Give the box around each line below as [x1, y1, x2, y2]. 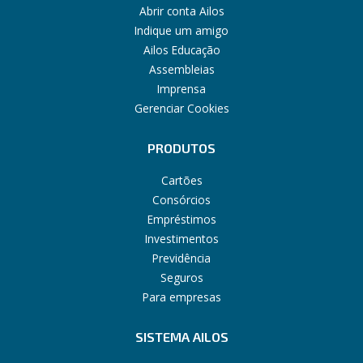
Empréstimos [147, 211, 216, 227]
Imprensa [157, 80, 206, 96]
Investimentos [144, 230, 219, 246]
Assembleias [148, 61, 215, 77]
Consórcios [152, 191, 211, 207]
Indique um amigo [135, 22, 228, 38]
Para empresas [142, 288, 221, 305]
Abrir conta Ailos [139, 2, 224, 19]
